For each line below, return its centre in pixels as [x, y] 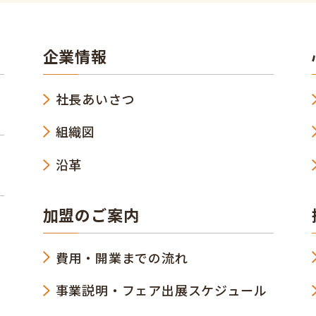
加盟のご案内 [91, 214]
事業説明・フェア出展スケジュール [161, 290]
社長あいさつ [95, 98]
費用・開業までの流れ [122, 257]
